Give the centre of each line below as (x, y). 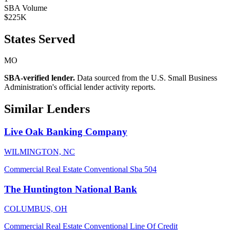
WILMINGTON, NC (40, 151)
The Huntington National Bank (71, 189)
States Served (40, 39)
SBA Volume (26, 8)
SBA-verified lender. (40, 78)
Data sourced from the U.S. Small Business (146, 78)
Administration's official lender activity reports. (80, 87)
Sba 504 (143, 169)
